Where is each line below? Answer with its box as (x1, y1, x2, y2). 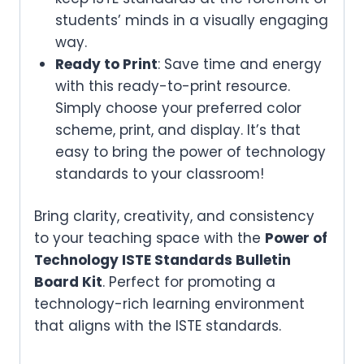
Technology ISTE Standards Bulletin (34, 250, 291, 271)
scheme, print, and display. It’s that (54, 119, 301, 140)
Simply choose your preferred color (54, 97, 301, 118)
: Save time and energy (157, 54, 322, 74)
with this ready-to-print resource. (54, 76, 290, 96)
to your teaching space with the (34, 228, 265, 249)
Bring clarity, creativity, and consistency (34, 206, 314, 227)
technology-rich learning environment (34, 294, 305, 314)
